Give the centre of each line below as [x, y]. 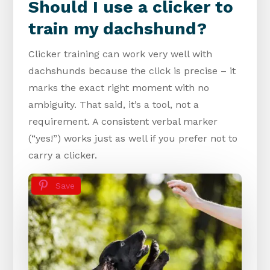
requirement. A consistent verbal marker [123, 122]
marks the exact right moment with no [119, 88]
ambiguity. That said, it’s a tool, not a [114, 105]
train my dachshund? [118, 29]
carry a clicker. [63, 155]
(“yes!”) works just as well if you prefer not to [133, 139]
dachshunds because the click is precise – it [132, 71]
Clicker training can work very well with [121, 54]
